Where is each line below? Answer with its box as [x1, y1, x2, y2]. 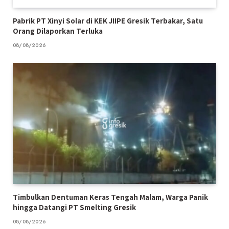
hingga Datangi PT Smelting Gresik [13, 202, 136, 212]
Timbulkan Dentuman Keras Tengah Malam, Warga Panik [13, 192, 208, 202]
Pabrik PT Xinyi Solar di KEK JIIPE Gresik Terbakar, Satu [13, 15, 203, 26]
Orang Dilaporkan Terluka [13, 26, 103, 36]
